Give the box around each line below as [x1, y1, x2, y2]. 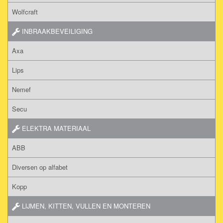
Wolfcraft [12, 6, 38, 16]
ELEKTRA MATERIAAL [20, 123, 91, 133]
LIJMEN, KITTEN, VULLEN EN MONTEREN [20, 201, 150, 211]
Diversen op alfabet [12, 162, 68, 172]
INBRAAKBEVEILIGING [20, 26, 93, 36]
